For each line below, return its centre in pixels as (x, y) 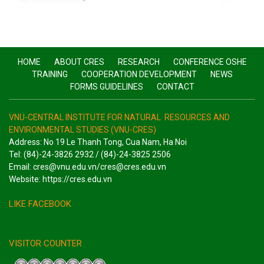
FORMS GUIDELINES (106, 86)
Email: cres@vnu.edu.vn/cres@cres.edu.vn (88, 166)
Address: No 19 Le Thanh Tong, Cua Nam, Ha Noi (98, 142)
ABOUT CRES (79, 62)
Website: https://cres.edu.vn (60, 179)
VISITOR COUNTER (45, 244)
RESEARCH (138, 62)
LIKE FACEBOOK (40, 204)
